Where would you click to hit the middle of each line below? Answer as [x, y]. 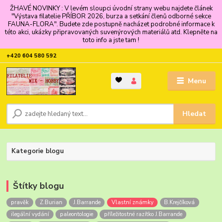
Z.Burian [51, 202]
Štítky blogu [38, 186]
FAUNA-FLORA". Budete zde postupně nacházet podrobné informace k [111, 24]
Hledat [194, 114]
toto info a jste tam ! [111, 40]
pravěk [20, 202]
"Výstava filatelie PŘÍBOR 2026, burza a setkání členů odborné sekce [111, 16]
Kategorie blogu [37, 151]
